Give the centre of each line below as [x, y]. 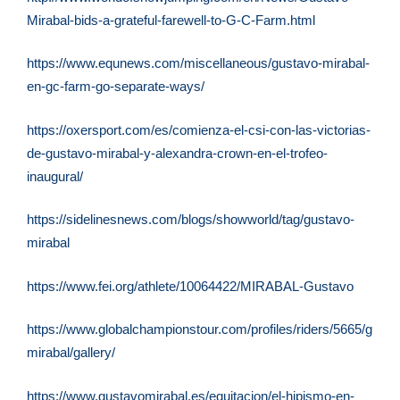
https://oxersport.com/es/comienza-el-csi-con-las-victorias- [199, 129]
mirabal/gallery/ [71, 353]
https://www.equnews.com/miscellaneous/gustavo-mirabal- [198, 63]
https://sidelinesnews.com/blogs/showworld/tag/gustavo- [191, 220]
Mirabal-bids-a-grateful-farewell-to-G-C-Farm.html [171, 20]
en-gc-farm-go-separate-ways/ [116, 87]
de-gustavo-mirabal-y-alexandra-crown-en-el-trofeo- [177, 153]
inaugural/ [55, 176]
